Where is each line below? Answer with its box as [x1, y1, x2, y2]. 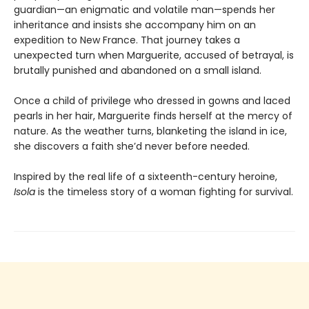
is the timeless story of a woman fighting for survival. [35, 184, 293, 199]
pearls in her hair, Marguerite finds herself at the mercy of [14, 108, 292, 123]
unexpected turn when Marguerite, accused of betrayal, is [14, 48, 294, 62]
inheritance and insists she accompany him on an [14, 17, 256, 32]
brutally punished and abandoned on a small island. [14, 63, 261, 77]
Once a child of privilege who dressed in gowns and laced [14, 93, 290, 108]
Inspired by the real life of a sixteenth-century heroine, [14, 169, 277, 183]
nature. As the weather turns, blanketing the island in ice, [14, 123, 287, 138]
